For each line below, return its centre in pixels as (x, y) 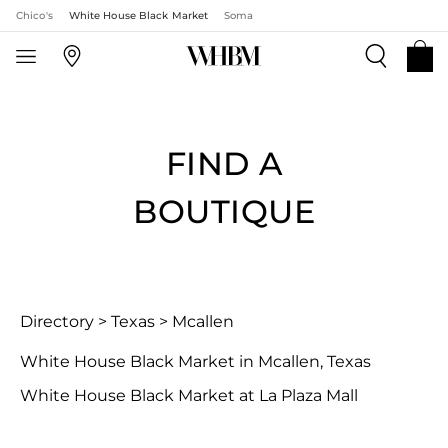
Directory (57, 321)
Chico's (34, 15)
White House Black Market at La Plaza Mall (189, 395)
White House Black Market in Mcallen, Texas (195, 361)
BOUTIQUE (224, 211)
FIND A (224, 163)
